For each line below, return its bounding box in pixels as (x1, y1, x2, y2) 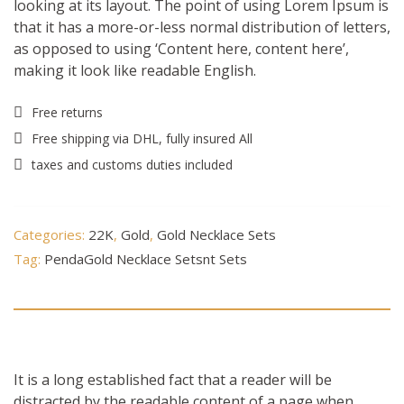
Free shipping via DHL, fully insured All (32, 130, 252, 147)
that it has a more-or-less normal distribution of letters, (14, 17, 390, 37)
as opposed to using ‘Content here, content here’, (14, 39, 349, 59)
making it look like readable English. (14, 60, 256, 80)
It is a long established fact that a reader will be (14, 370, 332, 390)
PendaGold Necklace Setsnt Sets (44, 250, 247, 269)
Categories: (14, 225, 88, 244)
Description (46, 323, 127, 344)
